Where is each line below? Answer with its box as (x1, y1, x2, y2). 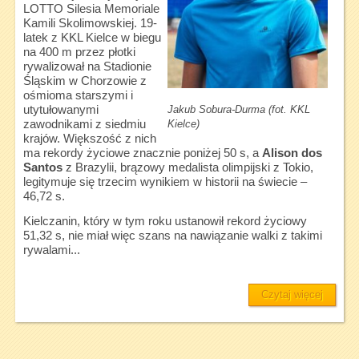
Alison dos (261, 147, 322, 160)
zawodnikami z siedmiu (22, 118, 146, 131)
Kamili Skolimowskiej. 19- (22, 17, 157, 30)
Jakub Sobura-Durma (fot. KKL (167, 103, 311, 115)
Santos (22, 161, 63, 175)
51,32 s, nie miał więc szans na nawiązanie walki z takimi (22, 229, 322, 243)
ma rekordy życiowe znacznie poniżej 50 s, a (22, 147, 262, 160)
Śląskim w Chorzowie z (22, 75, 147, 88)
